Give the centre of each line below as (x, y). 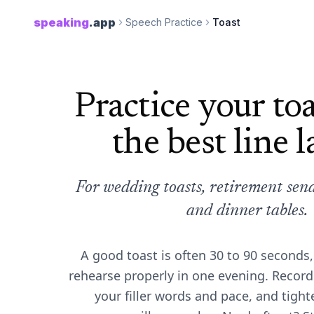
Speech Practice (164, 22)
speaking (61, 22)
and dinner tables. (247, 211)
